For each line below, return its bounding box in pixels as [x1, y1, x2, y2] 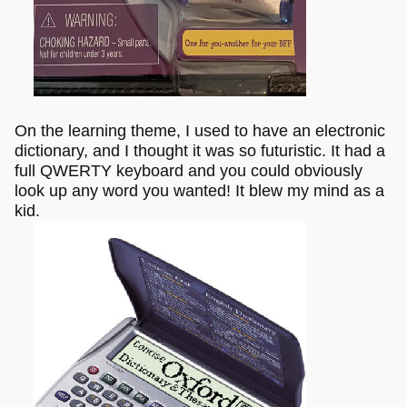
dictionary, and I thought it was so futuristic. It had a [15, 142, 385, 161]
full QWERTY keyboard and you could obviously [15, 162, 362, 181]
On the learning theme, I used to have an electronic [15, 122, 385, 141]
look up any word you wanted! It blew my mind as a [15, 182, 384, 201]
